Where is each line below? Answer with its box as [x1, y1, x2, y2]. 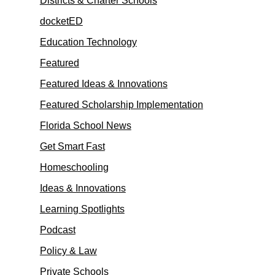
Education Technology [39, 37, 137, 47]
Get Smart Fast [39, 141, 105, 152]
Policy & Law [39, 246, 97, 256]
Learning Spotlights [39, 204, 125, 214]
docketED [39, 16, 83, 26]
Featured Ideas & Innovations [39, 79, 168, 89]
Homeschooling [39, 162, 109, 172]
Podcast [39, 225, 76, 235]
